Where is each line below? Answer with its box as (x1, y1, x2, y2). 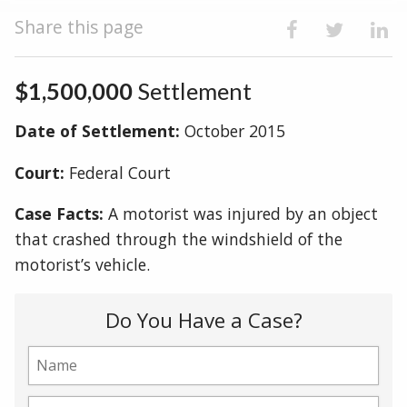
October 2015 (180, 120, 285, 143)
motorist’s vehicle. (15, 253, 150, 276)
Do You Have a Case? (104, 305, 303, 334)
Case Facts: (15, 203, 104, 225)
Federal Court (65, 161, 171, 184)
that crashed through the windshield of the (15, 228, 342, 251)
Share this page (15, 14, 144, 39)
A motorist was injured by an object (104, 203, 378, 225)
